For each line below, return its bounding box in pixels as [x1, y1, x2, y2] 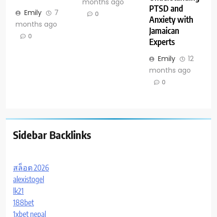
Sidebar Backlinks [13, 127, 91, 141]
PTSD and [149, 2, 183, 14]
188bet [13, 197, 34, 207]
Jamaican [149, 25, 179, 36]
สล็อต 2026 [13, 162, 49, 172]
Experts [149, 36, 175, 47]
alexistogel [13, 174, 44, 184]
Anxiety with [149, 14, 193, 25]
